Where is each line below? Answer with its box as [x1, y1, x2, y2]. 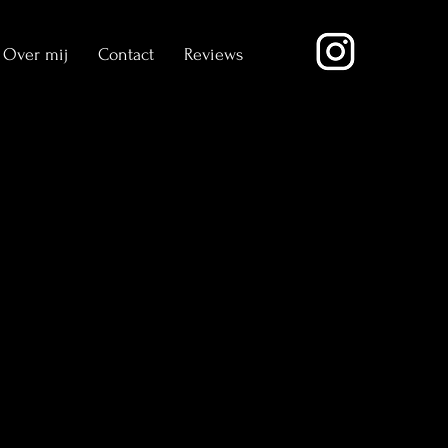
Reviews [184, 45, 243, 64]
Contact [98, 45, 154, 64]
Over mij [3, 45, 68, 64]
